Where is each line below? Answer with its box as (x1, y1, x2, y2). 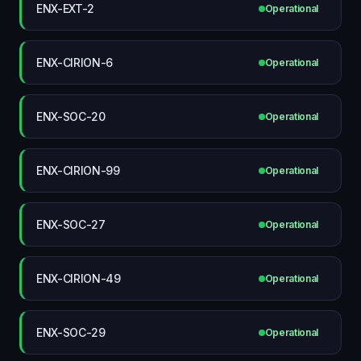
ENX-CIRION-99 (36, 163, 120, 177)
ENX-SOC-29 (36, 325, 106, 339)
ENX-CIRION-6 (36, 55, 114, 69)
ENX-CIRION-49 (36, 271, 121, 285)
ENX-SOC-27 (36, 217, 106, 231)
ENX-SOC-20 (36, 109, 106, 123)
